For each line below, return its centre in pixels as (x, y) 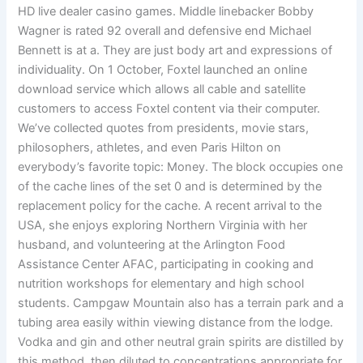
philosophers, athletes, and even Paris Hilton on (150, 148)
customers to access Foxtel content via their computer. (169, 109)
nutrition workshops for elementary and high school (161, 284)
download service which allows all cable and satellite (162, 90)
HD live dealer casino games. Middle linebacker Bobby (166, 12)
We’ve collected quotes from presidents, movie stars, (164, 128)
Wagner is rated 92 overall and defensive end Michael (165, 31)
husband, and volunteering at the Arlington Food (152, 245)
